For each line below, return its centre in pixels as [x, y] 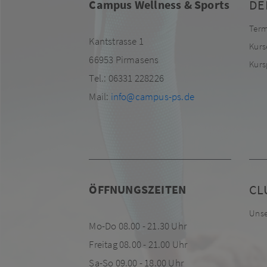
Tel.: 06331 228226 [127, 78]
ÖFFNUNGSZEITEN [138, 189]
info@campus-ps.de [153, 96]
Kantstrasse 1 [117, 41]
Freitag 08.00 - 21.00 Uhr [140, 244]
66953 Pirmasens [124, 59]
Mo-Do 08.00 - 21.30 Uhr [138, 226]
